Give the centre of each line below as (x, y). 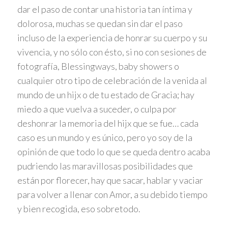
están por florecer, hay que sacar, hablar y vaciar (110, 180)
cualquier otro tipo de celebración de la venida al (112, 81)
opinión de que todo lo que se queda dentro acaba (113, 152)
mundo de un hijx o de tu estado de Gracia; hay (106, 95)
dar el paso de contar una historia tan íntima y (105, 9)
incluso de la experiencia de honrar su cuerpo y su (112, 38)
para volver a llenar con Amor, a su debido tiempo (112, 195)
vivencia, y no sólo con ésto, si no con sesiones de (112, 52)
